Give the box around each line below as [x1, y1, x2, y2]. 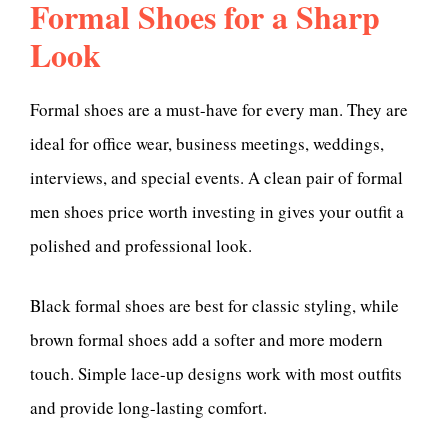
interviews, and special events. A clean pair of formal [30, 166, 403, 190]
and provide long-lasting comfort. [30, 395, 267, 419]
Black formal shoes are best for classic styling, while [30, 293, 399, 317]
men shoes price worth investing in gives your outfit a [30, 200, 404, 224]
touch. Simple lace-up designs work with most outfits [30, 361, 402, 385]
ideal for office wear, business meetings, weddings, [30, 132, 384, 156]
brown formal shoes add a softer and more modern [30, 327, 383, 351]
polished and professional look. [30, 234, 252, 258]
